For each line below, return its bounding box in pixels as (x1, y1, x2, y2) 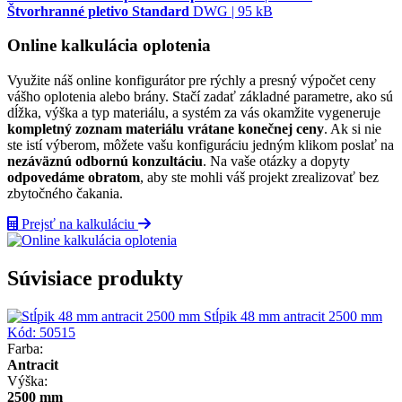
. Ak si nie (324, 121, 381, 137)
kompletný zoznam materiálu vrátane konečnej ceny (7, 121, 324, 137)
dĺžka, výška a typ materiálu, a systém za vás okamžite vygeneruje (7, 105, 380, 121)
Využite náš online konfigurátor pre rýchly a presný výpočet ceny (7, 73, 376, 89)
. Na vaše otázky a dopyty (203, 153, 350, 170)
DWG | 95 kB (193, 3, 273, 19)
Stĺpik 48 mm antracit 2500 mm (204, 308, 382, 324)
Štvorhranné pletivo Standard (7, 3, 189, 19)
